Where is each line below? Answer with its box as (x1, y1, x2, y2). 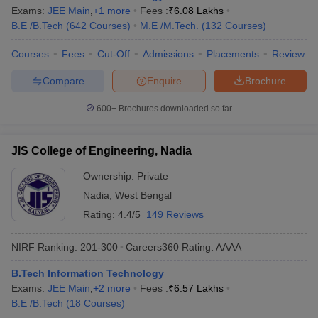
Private (137, 170, 168, 182)
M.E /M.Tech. (140, 20, 199, 31)
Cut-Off (97, 48, 130, 60)
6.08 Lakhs (174, 5, 224, 16)
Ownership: (83, 170, 137, 182)
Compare (42, 75, 84, 87)
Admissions (143, 48, 194, 60)
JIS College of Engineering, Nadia (11, 145, 192, 157)
